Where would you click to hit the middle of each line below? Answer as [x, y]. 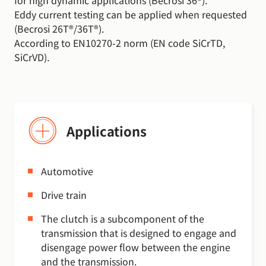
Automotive [67, 171]
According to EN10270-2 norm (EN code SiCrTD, [120, 43]
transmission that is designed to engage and [139, 233]
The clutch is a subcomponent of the [123, 219]
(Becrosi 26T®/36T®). [59, 29]
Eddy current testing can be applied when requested [131, 15]
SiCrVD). [32, 57]
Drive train [64, 195]
